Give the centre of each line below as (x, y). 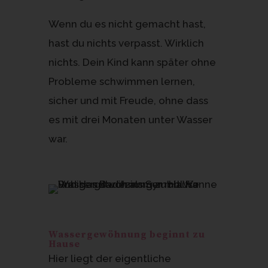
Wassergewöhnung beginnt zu (127, 234)
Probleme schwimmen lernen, (121, 81)
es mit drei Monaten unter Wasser (130, 119)
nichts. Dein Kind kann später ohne (132, 62)
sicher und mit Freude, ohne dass (128, 100)
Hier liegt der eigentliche (109, 258)
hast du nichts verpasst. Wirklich (126, 43)
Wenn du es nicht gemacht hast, (127, 24)
